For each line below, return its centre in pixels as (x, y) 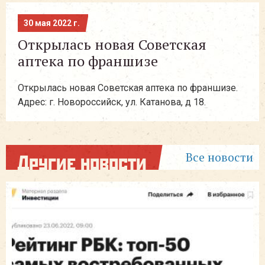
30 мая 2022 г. (52, 23)
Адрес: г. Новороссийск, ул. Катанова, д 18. (112, 102)
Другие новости (82, 162)
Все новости (219, 157)
